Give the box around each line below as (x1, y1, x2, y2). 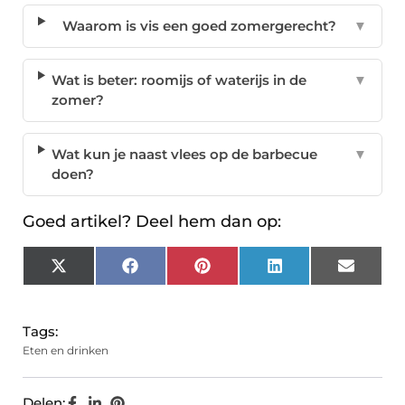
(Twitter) (65, 277, 123, 295)
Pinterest (209, 263, 272, 281)
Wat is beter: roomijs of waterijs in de (52, 71, 307, 89)
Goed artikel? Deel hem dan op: (23, 212, 281, 232)
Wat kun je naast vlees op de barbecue (52, 146, 318, 164)
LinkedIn (281, 263, 342, 281)
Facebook (137, 263, 206, 281)
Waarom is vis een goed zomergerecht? (61, 17, 336, 35)
